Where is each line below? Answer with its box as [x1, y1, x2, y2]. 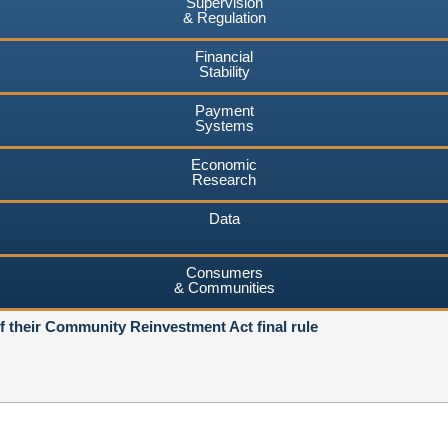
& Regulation [182, 8, 266, 26]
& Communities [173, 278, 275, 296]
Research [192, 170, 256, 188]
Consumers [185, 263, 263, 281]
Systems [194, 116, 254, 134]
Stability [198, 62, 250, 80]
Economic [191, 155, 257, 173]
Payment [194, 101, 254, 119]
